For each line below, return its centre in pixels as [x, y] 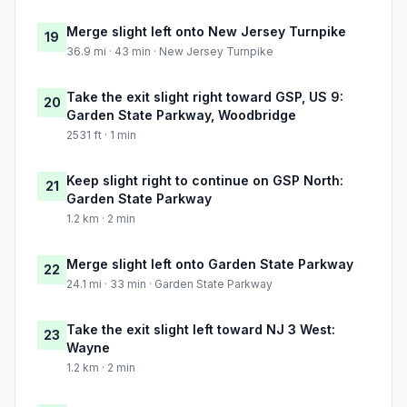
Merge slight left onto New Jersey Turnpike [206, 32]
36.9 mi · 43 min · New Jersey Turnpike [170, 52]
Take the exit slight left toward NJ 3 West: [201, 330]
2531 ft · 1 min [101, 135]
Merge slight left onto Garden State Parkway [210, 264]
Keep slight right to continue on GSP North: [205, 181]
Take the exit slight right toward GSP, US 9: [205, 97]
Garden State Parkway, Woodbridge [181, 115]
